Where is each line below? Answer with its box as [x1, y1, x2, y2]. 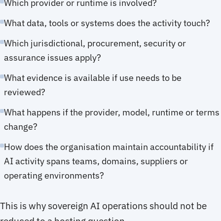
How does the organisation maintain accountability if [4, 141, 214, 152]
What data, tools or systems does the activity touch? [4, 17, 210, 29]
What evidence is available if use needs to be [4, 72, 182, 83]
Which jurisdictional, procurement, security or [4, 37, 186, 49]
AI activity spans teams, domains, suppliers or [4, 155, 188, 167]
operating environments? [4, 169, 104, 181]
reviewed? [4, 86, 45, 98]
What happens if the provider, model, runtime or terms [4, 106, 220, 118]
